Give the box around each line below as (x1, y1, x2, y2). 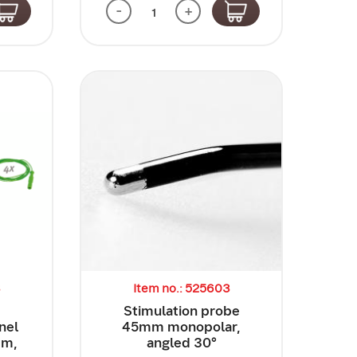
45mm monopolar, (122, 318, 241, 336)
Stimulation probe (123, 302, 240, 320)
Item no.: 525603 (132, 280, 230, 297)
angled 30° (146, 334, 217, 352)
